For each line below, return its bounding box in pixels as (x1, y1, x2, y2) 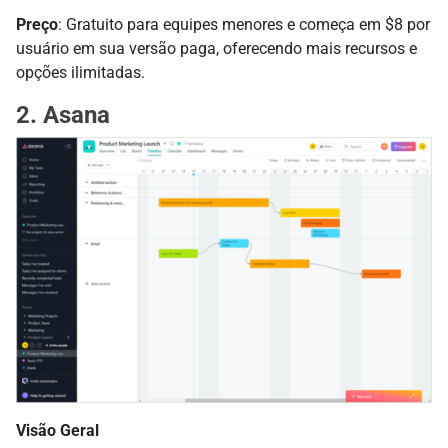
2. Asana (16, 101, 110, 130)
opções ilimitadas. (16, 63, 145, 83)
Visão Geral (16, 420, 99, 440)
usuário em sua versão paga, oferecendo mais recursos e (16, 39, 417, 59)
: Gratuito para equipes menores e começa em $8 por (58, 15, 430, 35)
